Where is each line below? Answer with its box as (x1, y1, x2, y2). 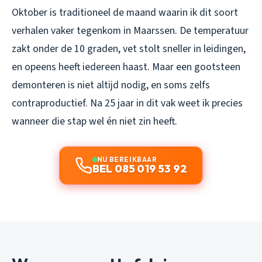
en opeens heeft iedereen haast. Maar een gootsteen (12, 60, 240, 75)
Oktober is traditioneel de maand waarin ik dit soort (12, 5, 238, 20)
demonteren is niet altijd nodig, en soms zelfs (12, 78, 210, 93)
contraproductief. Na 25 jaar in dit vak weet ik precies (12, 96, 243, 111)
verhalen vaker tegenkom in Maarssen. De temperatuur (12, 23, 249, 39)
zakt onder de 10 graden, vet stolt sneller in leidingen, (12, 42, 246, 57)
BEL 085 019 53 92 (92, 162, 188, 176)
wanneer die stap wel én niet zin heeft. (12, 114, 177, 129)
